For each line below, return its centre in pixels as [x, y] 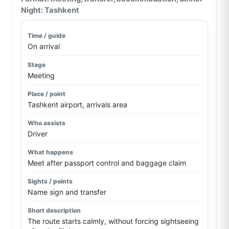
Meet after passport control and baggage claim [107, 163]
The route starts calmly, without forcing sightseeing [113, 221]
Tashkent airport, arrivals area [77, 104]
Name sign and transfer [67, 192]
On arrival [44, 46]
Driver [38, 133]
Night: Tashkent [50, 10]
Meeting [41, 75]
